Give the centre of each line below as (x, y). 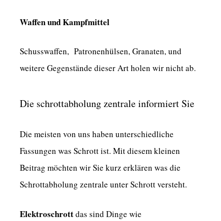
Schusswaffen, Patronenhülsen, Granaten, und (101, 51)
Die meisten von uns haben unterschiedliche (97, 134)
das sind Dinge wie (108, 214)
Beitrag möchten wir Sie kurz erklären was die (100, 168)
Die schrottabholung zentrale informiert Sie (107, 104)
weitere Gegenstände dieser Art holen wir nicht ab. (108, 68)
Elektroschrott (47, 214)
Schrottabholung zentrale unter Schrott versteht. (103, 184)
